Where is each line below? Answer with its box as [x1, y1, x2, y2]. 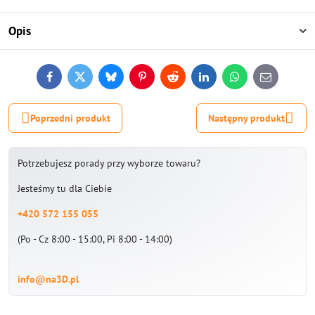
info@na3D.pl [18, 273, 79, 285]
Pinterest [141, 74, 180, 87]
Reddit [172, 74, 200, 87]
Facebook [48, 74, 89, 87]
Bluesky [110, 74, 143, 87]
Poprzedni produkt [30, 111, 110, 124]
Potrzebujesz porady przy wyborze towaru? [18, 157, 200, 169]
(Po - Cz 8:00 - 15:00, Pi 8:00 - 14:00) [18, 233, 172, 245]
